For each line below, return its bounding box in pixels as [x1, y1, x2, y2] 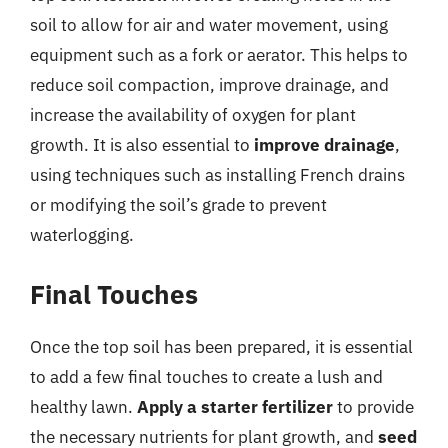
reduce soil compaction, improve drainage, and [30, 74, 389, 96]
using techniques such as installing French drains [30, 164, 405, 186]
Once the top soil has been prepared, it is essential [30, 335, 413, 358]
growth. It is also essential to [30, 134, 254, 156]
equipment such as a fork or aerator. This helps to [30, 44, 408, 66]
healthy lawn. [30, 395, 137, 418]
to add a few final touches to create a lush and [30, 365, 383, 388]
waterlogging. [30, 224, 134, 246]
